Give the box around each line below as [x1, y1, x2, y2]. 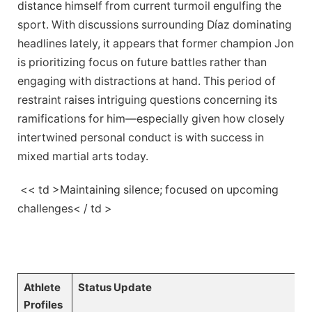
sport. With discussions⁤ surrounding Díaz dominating [17, 18, 292, 32]
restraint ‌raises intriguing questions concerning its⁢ [17, 93, 277, 107]
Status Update [77, 280, 152, 294]
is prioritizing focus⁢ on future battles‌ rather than [17, 56, 267, 70]
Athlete [23, 280, 61, 294]
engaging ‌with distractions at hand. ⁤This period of [17, 75, 276, 88]
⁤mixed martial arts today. [17, 150, 148, 164]
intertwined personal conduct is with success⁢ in [17, 131, 264, 145]
